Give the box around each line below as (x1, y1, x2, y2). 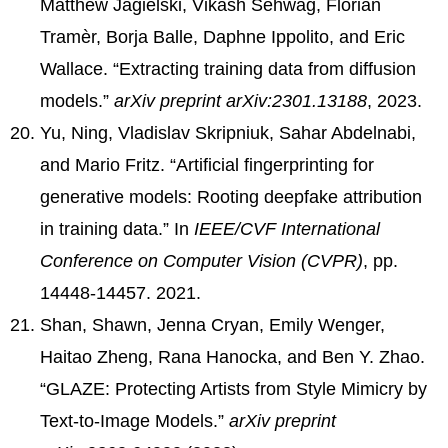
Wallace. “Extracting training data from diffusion (40, 58, 416, 79)
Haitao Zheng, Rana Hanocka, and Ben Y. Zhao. (40, 346, 425, 367)
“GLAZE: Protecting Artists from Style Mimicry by (40, 378, 427, 399)
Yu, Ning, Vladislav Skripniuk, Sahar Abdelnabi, (40, 122, 416, 143)
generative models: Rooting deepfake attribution (40, 186, 422, 207)
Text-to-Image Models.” (40, 410, 229, 431)
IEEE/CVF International (194, 218, 380, 239)
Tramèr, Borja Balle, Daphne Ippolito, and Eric (40, 26, 405, 47)
